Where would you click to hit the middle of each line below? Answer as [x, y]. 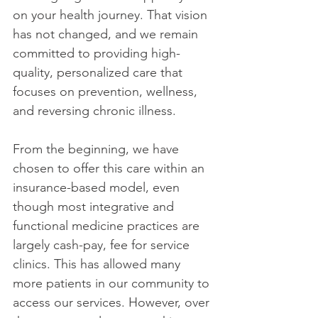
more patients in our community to [113, 283]
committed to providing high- [97, 53]
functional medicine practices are [108, 226]
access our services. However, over [113, 302]
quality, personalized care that [99, 72]
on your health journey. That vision [112, 15]
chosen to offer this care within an [110, 168]
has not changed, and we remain [107, 34]
